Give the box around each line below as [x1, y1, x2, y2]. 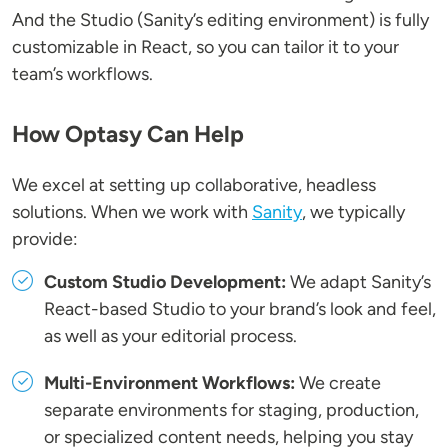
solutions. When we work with [12, 201, 252, 224]
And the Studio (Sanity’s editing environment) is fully [12, 9, 429, 32]
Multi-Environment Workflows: [44, 372, 295, 395]
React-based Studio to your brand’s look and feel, [44, 298, 436, 321]
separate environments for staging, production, [44, 399, 419, 422]
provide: [12, 228, 78, 251]
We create [295, 372, 381, 395]
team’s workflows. [12, 63, 153, 86]
